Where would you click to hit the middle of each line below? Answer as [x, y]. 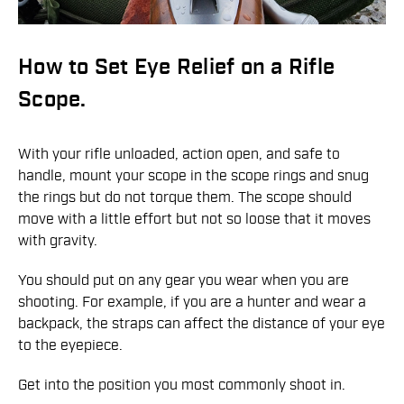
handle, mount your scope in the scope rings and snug [193, 175]
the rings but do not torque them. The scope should [185, 197]
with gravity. [58, 240]
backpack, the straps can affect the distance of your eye [202, 323]
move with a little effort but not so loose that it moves [194, 219]
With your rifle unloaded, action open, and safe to [179, 154]
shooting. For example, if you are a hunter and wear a [192, 302]
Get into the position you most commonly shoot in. [182, 385]
